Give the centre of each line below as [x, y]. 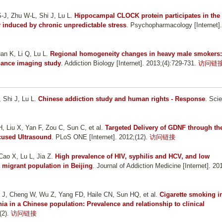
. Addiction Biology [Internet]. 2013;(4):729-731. [129, 63]
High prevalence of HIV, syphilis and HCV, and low [132, 157]
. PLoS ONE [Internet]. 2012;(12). [100, 137]
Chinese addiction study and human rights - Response [122, 99]
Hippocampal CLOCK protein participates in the [147, 16]
